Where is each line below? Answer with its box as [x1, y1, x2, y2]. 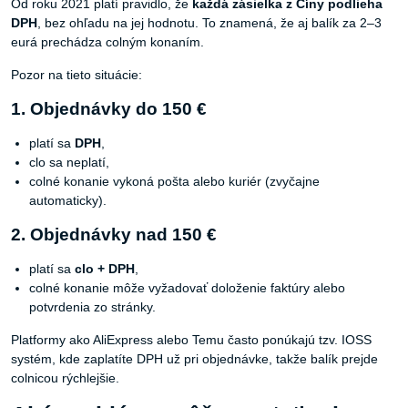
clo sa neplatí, [29, 155, 109, 170]
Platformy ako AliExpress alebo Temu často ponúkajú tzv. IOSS [11, 332, 372, 348]
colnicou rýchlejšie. [11, 371, 119, 386]
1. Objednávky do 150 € [11, 99, 207, 119]
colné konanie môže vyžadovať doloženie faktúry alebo [29, 280, 345, 296]
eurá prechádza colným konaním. [11, 35, 204, 50]
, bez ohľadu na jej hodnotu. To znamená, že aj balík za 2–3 [37, 15, 382, 31]
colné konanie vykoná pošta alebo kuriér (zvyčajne [29, 174, 320, 189]
